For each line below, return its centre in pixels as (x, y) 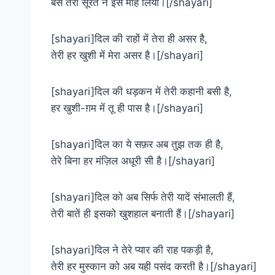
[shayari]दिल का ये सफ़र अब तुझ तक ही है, (137, 144)
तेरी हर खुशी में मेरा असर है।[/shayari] (127, 55)
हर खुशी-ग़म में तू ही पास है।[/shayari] (127, 108)
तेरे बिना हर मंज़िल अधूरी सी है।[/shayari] (133, 161)
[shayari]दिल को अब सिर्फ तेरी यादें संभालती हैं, (143, 197)
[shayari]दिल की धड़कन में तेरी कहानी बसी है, (141, 91)
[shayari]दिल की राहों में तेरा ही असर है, (129, 38)
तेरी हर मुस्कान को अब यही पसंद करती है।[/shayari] (154, 266)
